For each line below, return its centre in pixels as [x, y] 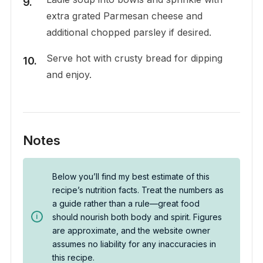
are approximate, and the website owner [131, 230]
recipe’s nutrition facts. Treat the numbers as [138, 190]
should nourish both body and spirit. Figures [137, 217]
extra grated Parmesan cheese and [124, 16]
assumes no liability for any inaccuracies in [134, 244]
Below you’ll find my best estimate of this [131, 176]
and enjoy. [69, 74]
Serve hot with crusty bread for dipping [134, 58]
